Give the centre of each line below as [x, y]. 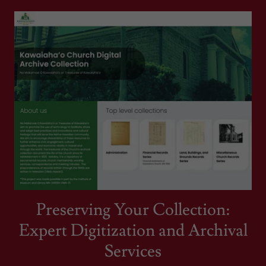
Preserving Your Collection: [133, 210]
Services [133, 251]
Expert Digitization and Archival [133, 230]
